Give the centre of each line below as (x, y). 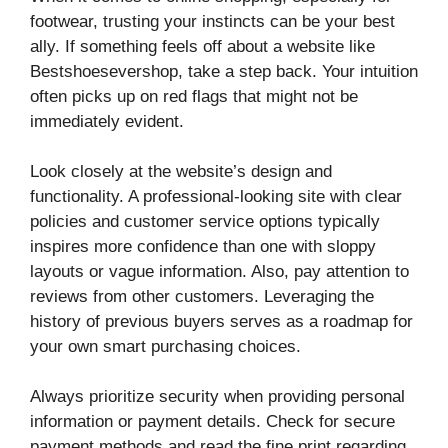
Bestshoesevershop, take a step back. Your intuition (224, 71)
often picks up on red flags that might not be (194, 96)
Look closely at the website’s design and (181, 171)
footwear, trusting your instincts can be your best (212, 21)
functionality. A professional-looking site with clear (216, 196)
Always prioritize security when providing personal (217, 397)
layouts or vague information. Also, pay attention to (219, 271)
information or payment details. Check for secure (212, 422)
